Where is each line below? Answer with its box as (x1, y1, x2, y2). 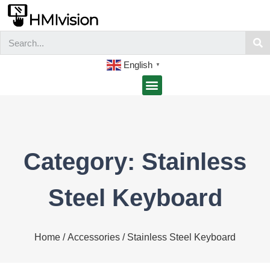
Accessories (67, 231, 120, 242)
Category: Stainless (24, 148, 246, 175)
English (124, 59, 152, 70)
